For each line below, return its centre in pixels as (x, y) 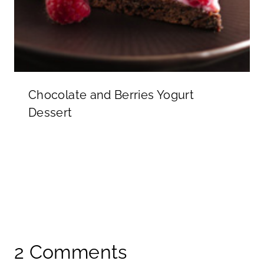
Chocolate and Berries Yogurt (111, 95)
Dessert (50, 112)
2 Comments (71, 252)
